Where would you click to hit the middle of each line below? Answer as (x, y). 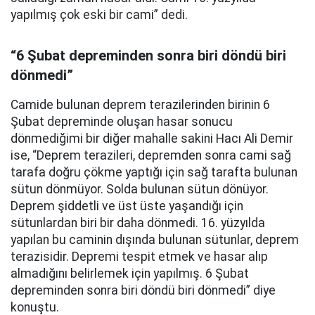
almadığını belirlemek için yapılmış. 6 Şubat (130, 274)
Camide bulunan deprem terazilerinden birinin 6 (140, 105)
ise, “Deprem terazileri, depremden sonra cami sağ (151, 155)
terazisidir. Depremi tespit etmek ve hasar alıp (139, 257)
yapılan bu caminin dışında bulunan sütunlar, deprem (155, 240)
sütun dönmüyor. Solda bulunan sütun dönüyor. (140, 189)
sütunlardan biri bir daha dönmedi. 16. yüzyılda (138, 223)
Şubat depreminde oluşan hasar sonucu (122, 122)
